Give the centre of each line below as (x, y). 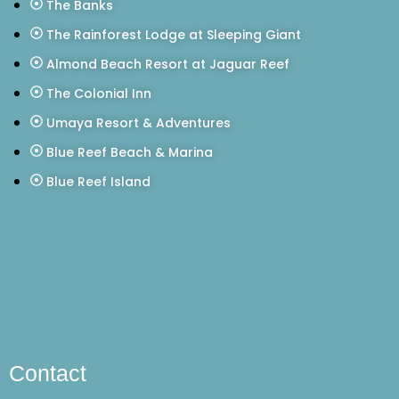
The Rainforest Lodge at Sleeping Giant (174, 34)
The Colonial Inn (99, 93)
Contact (48, 373)
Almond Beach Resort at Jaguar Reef (168, 64)
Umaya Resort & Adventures (138, 122)
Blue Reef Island (98, 181)
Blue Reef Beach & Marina (130, 152)
